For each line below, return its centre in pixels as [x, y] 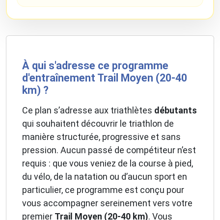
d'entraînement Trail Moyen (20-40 [105, 78]
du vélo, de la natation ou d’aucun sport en [105, 177]
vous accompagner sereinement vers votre [107, 203]
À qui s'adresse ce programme [95, 66]
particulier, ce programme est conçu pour [103, 190]
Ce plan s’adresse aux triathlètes [88, 110]
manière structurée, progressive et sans [101, 137]
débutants [176, 110]
